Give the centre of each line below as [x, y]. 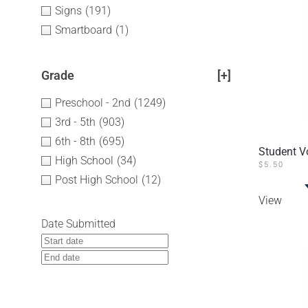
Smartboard [84, 30]
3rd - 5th [75, 122]
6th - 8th [75, 141]
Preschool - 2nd [93, 103]
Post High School [97, 180]
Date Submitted [78, 224]
